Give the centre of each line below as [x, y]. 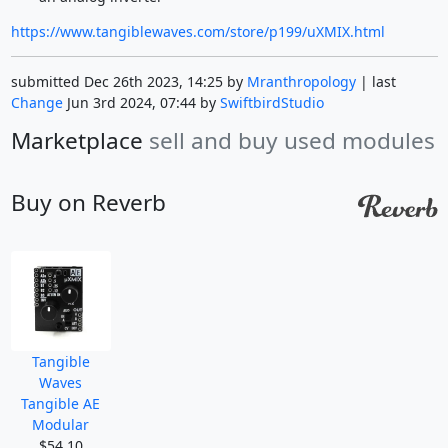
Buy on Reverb [88, 203]
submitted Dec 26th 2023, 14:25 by [128, 82]
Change [36, 103]
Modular [60, 425]
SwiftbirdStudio [271, 103]
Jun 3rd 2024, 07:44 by [141, 103]
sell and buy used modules [291, 141]
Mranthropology [301, 82]
